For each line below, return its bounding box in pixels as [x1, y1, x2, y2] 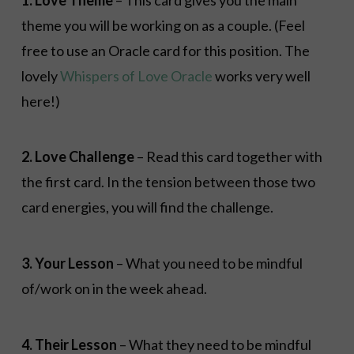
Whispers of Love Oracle [59, 66, 213, 85]
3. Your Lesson [21, 254, 114, 273]
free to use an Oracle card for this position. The [21, 41, 310, 59]
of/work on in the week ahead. [21, 280, 207, 298]
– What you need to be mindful [113, 254, 303, 273]
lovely [21, 66, 60, 85]
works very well [212, 66, 311, 85]
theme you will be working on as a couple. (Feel [21, 16, 305, 34]
